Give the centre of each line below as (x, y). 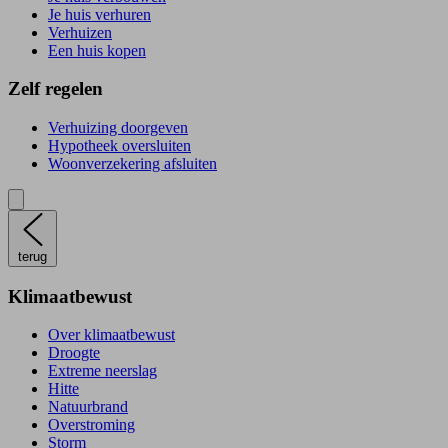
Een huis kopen (97, 50)
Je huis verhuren (99, 14)
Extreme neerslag (102, 371)
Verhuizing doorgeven (118, 127)
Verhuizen (80, 32)
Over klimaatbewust (111, 335)
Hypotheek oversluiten (119, 145)
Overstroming (91, 425)
